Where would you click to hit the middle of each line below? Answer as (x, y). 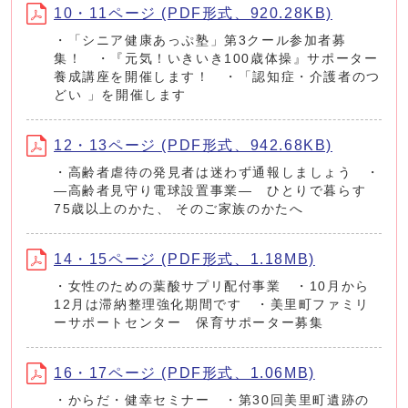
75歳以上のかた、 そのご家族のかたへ (179, 209)
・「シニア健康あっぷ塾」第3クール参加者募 (200, 40)
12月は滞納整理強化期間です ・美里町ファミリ (212, 304)
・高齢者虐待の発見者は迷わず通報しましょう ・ (217, 172)
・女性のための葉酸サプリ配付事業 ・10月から (212, 286)
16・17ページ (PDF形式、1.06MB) (184, 372)
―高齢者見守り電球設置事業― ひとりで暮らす (210, 190)
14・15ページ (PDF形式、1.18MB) (184, 259)
